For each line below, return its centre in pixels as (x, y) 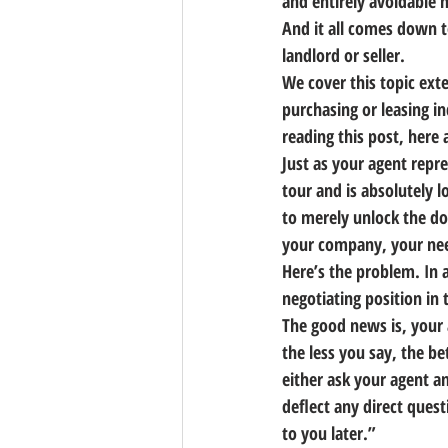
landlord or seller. (343, 55)
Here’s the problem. (353, 271)
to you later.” (329, 433)
